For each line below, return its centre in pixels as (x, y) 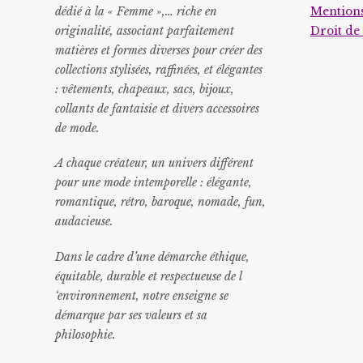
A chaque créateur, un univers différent (154, 164)
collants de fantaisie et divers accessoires (157, 109)
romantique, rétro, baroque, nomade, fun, (160, 203)
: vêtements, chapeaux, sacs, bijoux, (144, 90)
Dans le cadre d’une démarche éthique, (152, 257)
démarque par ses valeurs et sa (131, 315)
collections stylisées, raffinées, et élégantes (158, 70)
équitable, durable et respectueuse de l (148, 276)
